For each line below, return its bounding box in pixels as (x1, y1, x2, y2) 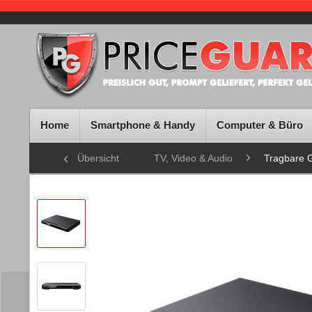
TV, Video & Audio (154, 153, 233, 164)
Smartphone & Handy (91, 119, 195, 131)
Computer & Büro (217, 119, 303, 131)
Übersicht (77, 153, 119, 164)
